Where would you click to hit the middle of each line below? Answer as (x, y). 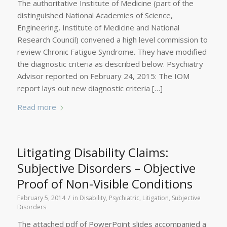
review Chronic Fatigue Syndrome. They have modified (112, 51)
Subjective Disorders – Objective (106, 168)
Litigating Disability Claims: (93, 152)
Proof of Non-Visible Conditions (105, 183)
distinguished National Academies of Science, (95, 15)
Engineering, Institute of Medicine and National (98, 27)
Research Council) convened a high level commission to (112, 39)
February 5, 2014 (41, 198)
